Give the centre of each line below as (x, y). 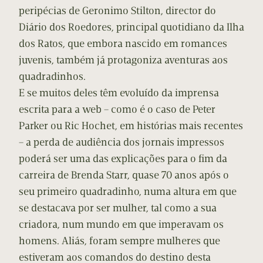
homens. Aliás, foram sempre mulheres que (119, 241)
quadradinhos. (52, 77)
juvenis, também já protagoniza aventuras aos (123, 60)
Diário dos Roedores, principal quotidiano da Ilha (131, 27)
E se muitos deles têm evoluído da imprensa (119, 93)
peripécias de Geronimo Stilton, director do (117, 11)
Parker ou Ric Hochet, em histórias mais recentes (131, 126)
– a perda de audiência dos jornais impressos (122, 142)
